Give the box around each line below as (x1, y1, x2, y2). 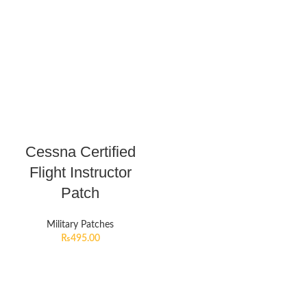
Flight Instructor (29, 164, 132, 181)
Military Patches (47, 220, 114, 230)
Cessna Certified (25, 143, 136, 160)
